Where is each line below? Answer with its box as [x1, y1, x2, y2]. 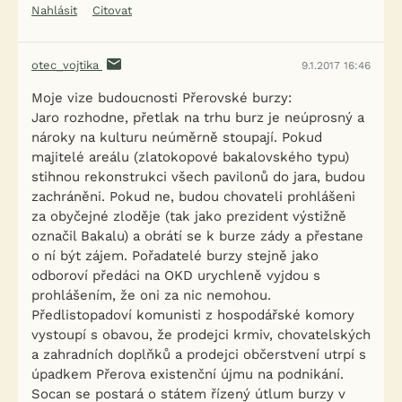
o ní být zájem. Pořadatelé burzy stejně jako [31, 248, 319, 264]
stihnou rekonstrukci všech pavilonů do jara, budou [31, 169, 365, 185]
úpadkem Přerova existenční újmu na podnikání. [31, 366, 344, 382]
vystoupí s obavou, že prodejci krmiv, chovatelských [31, 327, 371, 343]
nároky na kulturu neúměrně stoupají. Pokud [31, 129, 322, 145]
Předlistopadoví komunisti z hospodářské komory [31, 307, 354, 323]
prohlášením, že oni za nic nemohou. [31, 287, 271, 303]
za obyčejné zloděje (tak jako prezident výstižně [31, 208, 346, 224]
